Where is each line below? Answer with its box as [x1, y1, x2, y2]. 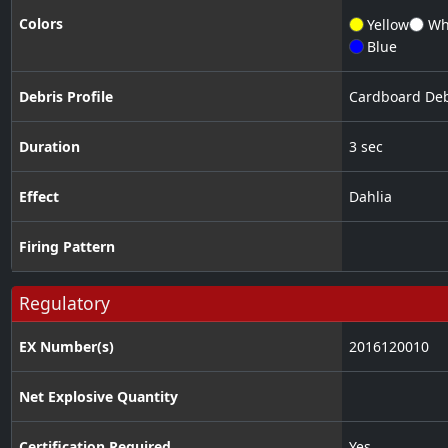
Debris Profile [18, 87, 113, 107]
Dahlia [348, 187, 392, 207]
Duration [18, 137, 80, 157]
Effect [18, 187, 59, 207]
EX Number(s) [18, 337, 114, 357]
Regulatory [18, 291, 110, 316]
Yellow [367, 14, 409, 34]
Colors [18, 14, 63, 34]
